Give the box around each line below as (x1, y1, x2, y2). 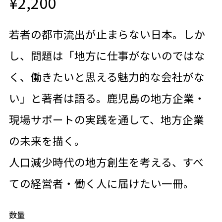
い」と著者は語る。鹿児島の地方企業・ (8, 90, 205, 106)
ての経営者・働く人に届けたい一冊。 (8, 175, 194, 191)
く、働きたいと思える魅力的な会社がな (8, 68, 205, 84)
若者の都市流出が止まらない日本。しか (8, 26, 205, 42)
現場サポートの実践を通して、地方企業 (8, 111, 204, 127)
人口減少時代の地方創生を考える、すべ (8, 154, 204, 169)
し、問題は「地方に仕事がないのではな (8, 47, 205, 63)
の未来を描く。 (8, 132, 85, 148)
